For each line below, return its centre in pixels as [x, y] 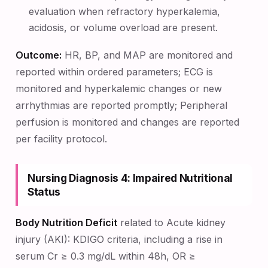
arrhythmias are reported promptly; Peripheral [121, 105]
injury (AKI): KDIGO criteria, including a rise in [119, 239]
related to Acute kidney [171, 223]
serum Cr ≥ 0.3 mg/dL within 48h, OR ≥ [106, 256]
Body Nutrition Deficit [66, 223]
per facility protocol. [61, 139]
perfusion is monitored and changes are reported [127, 122]
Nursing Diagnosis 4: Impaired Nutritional [130, 178]
